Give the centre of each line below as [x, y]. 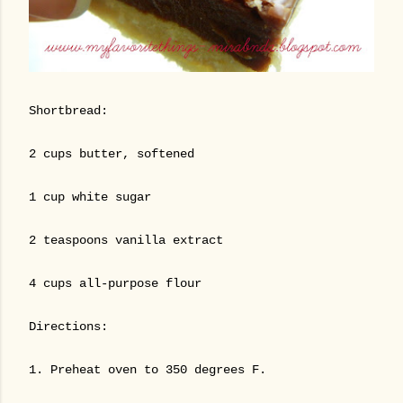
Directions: [68, 327]
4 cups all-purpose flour [115, 283]
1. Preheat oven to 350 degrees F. [148, 370]
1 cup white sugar [90, 197]
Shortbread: [68, 111]
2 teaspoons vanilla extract [126, 240]
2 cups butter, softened [112, 154]
